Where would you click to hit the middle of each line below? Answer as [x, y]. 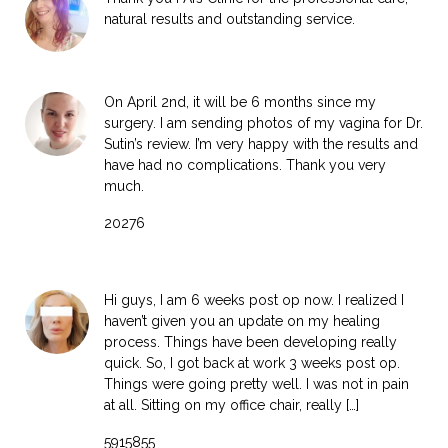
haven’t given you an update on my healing [242, 320]
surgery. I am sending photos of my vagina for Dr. [263, 122]
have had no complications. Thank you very [245, 164]
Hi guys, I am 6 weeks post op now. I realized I [254, 299]
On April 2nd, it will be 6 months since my [240, 101]
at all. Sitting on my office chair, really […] [231, 404]
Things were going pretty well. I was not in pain [256, 383]
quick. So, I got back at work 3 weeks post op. [252, 362]
